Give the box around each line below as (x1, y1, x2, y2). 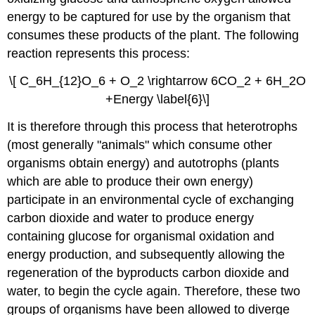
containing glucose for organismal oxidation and (7, 229, 275, 243)
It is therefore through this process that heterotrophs (7, 119, 298, 134)
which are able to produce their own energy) (7, 174, 254, 188)
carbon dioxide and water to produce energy (7, 210, 255, 225)
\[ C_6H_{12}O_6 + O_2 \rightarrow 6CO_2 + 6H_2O (9, 74, 306, 89)
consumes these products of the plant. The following (7, 28, 300, 43)
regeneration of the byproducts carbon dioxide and (7, 265, 290, 280)
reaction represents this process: (7, 46, 191, 61)
